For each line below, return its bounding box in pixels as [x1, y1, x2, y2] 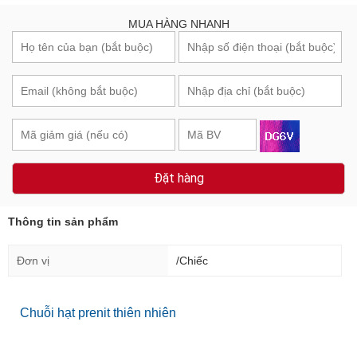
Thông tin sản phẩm [8, 215, 118, 229]
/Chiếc [176, 254, 208, 268]
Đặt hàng [153, 171, 204, 186]
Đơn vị [17, 254, 49, 268]
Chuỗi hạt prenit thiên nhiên [20, 306, 176, 320]
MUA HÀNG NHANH [127, 18, 229, 31]
